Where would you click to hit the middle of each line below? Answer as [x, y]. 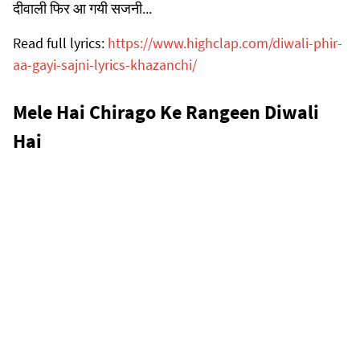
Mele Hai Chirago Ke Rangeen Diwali [166, 112]
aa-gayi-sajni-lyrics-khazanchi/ [105, 64]
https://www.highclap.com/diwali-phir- [225, 43]
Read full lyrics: [60, 43]
